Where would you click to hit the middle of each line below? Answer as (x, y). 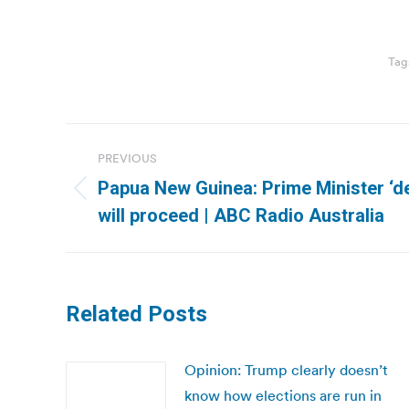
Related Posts (136, 314)
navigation (139, 183)
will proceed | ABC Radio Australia (241, 215)
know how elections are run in (283, 395)
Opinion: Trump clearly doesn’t (286, 370)
